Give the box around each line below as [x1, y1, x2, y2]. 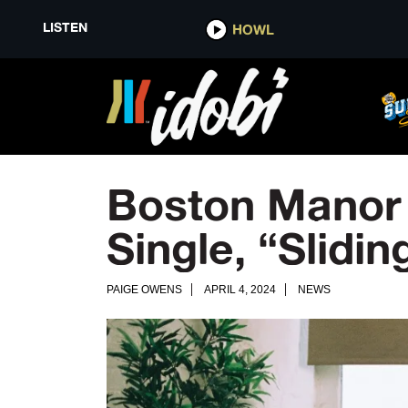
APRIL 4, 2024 [204, 283, 276, 296]
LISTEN [42, 19, 87, 36]
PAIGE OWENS [107, 283, 182, 296]
